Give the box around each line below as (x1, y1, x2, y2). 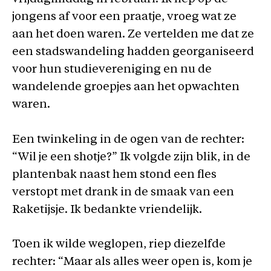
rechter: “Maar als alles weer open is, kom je (12, 256, 252, 268)
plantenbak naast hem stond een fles (12, 169, 217, 181)
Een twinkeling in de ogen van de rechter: (12, 134, 244, 146)
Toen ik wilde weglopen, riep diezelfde (12, 239, 226, 250)
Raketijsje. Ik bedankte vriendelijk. (12, 204, 202, 216)
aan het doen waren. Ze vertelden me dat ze (12, 29, 254, 41)
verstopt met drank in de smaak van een (12, 186, 234, 198)
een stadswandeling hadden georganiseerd (12, 47, 254, 58)
